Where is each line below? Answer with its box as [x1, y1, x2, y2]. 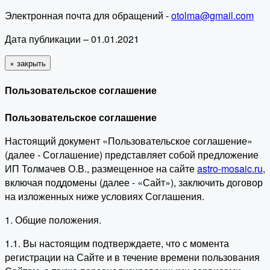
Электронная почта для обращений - [5, 8, 171, 23]
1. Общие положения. [5, 212, 101, 227]
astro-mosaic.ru [197, 161, 263, 175]
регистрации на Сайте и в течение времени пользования [5, 250, 260, 264]
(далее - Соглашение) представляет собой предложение [5, 147, 259, 162]
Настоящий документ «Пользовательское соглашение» [5, 133, 253, 148]
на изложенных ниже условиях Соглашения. [5, 189, 204, 203]
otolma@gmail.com [171, 8, 254, 23]
